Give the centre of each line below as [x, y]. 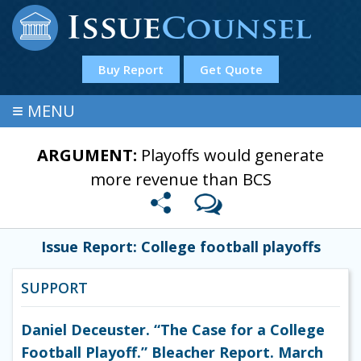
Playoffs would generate [232, 155]
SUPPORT [54, 288]
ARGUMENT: [89, 155]
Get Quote [231, 69]
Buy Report [131, 69]
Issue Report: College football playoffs [180, 247]
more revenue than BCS [180, 179]
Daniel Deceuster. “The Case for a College [173, 330]
